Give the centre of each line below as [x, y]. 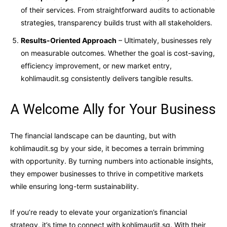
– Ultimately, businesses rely [164, 40]
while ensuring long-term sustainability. [74, 186]
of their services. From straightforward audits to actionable [118, 10]
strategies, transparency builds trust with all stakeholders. [117, 22]
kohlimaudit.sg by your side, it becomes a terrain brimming [107, 148]
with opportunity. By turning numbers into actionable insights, [112, 161]
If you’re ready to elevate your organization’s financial [99, 212]
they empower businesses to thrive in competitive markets [107, 173]
